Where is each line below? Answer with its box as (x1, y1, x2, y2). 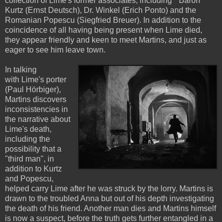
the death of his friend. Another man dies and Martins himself (5, 204, 216, 213)
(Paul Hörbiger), (5, 85, 61, 94)
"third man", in (5, 154, 54, 163)
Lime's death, (5, 124, 52, 133)
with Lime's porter (5, 75, 66, 84)
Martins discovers (5, 95, 66, 104)
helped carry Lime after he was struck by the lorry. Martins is (5, 184, 213, 193)
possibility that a (5, 144, 61, 153)
